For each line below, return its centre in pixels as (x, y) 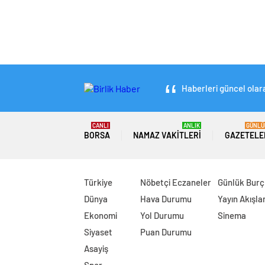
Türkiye (98, 182)
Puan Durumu (166, 232)
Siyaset (98, 232)
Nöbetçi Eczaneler (176, 182)
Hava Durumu (166, 199)
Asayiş (96, 248)
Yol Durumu (162, 215)
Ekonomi (101, 215)
